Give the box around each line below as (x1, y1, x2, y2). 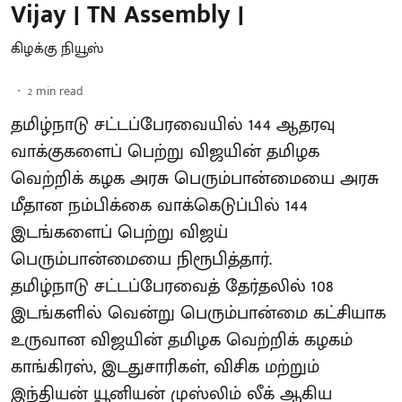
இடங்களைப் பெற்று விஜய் (11, 217, 228, 248)
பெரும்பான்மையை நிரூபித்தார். (11, 244, 272, 275)
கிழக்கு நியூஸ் (11, 37, 103, 61)
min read (36, 81, 83, 101)
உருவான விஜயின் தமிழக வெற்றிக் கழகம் (11, 325, 353, 355)
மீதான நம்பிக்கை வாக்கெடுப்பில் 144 (11, 190, 308, 221)
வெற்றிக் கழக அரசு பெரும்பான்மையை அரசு (11, 163, 379, 194)
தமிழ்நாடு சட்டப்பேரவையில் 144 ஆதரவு (11, 109, 336, 140)
